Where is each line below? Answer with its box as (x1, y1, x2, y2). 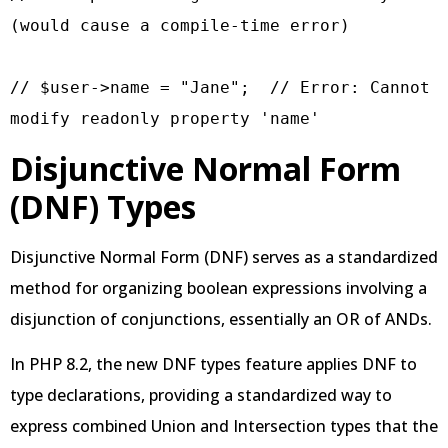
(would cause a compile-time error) (10, 15, 350, 35)
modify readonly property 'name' (10, 108, 320, 128)
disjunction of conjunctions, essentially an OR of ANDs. (10, 307, 432, 330)
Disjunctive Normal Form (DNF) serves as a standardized (10, 245, 438, 268)
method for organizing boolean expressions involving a (10, 276, 427, 299)
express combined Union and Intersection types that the (10, 415, 438, 438)
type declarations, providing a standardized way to (10, 384, 392, 407)
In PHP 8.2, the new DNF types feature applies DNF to (10, 353, 417, 376)
